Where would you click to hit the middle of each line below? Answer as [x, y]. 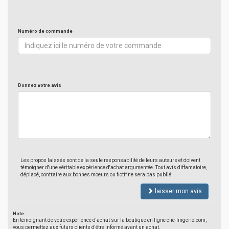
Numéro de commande [45, 31]
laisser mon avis [178, 191]
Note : [20, 214]
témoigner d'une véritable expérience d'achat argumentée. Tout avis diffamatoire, [114, 167]
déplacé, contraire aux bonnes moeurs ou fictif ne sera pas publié [96, 175]
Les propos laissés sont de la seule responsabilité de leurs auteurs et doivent [110, 160]
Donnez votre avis [40, 85]
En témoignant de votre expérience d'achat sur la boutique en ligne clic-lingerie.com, [110, 220]
